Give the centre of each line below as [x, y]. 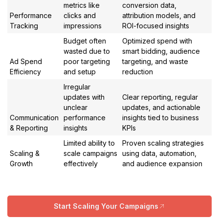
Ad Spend [26, 61]
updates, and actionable [161, 107]
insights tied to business [161, 117]
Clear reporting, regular [160, 97]
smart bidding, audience [161, 51]
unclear [76, 107]
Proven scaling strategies [163, 143]
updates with [84, 97]
